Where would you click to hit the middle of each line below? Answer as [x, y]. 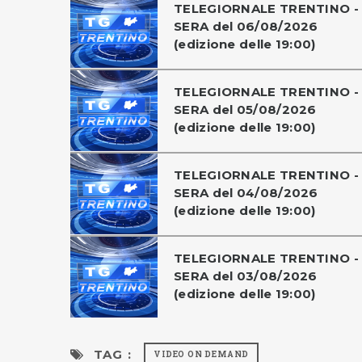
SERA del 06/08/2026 [246, 26]
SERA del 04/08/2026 [246, 193]
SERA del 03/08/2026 [246, 276]
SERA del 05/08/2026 [245, 109]
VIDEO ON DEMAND [202, 354]
